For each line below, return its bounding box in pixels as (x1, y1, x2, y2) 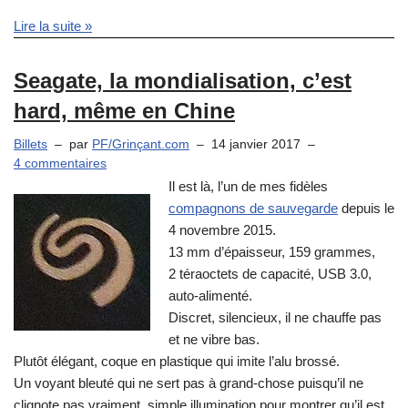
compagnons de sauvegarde (168, 199, 338, 216)
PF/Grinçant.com (92, 138, 189, 152)
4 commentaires (14, 157, 107, 171)
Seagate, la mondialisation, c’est (14, 68, 352, 94)
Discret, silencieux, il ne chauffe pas (168, 309, 382, 325)
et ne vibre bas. (168, 331, 260, 347)
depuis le (338, 199, 394, 216)
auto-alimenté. (168, 287, 252, 303)
